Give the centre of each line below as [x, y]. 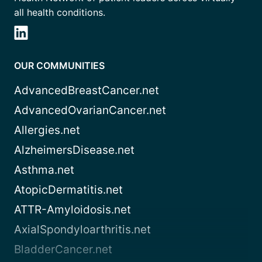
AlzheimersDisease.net [74, 150]
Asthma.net [44, 170]
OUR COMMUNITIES [59, 66]
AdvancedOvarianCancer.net [90, 111]
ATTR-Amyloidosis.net [73, 210]
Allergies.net [47, 130]
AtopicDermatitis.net [68, 190]
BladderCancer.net [63, 250]
